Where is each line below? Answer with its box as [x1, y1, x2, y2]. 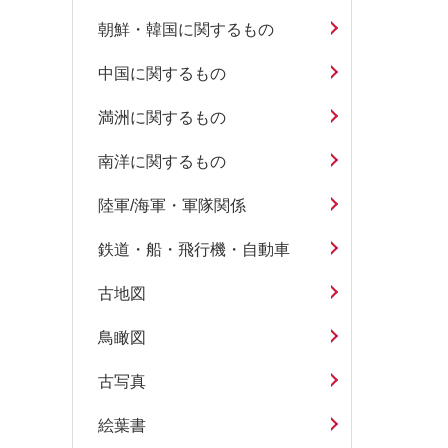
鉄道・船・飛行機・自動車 [98, 241, 290, 259]
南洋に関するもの [98, 153, 226, 171]
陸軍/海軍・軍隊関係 [98, 197, 246, 215]
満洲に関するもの [98, 109, 226, 127]
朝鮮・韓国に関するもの [98, 21, 274, 39]
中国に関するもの [98, 65, 226, 83]
